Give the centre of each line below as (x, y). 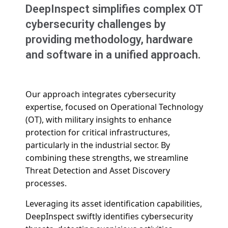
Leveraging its (53, 203)
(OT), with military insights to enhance (98, 120)
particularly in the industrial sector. (93, 145)
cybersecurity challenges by (96, 24)
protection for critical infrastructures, (98, 133)
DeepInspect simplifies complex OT (114, 9)
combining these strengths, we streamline (107, 158)
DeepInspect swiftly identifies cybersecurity (109, 216)
